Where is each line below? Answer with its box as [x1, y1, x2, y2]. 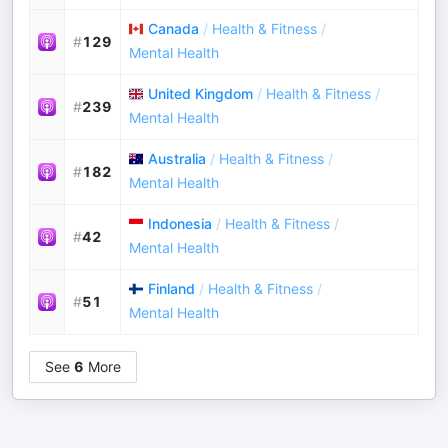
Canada [148, 20, 199, 37]
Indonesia [148, 215, 212, 232]
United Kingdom [148, 85, 253, 102]
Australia [148, 150, 206, 167]
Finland [148, 280, 195, 297]
